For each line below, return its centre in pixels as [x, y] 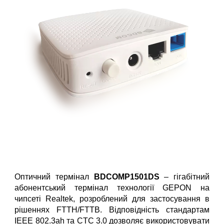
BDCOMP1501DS [126, 177]
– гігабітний [184, 177]
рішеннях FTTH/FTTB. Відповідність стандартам [112, 210]
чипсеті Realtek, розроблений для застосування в [112, 199]
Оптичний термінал [54, 177]
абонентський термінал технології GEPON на [112, 188]
